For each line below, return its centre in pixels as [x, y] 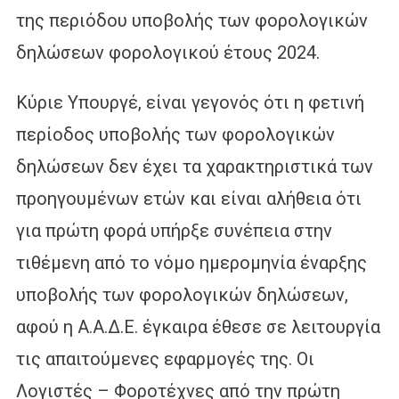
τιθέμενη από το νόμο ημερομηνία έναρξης [191, 262]
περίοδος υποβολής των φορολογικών [175, 134]
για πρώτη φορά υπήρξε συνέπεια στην [174, 230]
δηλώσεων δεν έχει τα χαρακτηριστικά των [194, 166]
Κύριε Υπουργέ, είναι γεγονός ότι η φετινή [190, 102]
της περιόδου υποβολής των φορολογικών [191, 20]
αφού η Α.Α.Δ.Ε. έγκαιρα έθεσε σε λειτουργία [198, 326]
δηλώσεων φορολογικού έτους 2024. [167, 52]
